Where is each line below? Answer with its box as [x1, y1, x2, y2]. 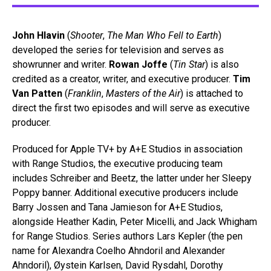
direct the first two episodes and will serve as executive [12, 102, 250, 114]
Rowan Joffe [109, 59, 168, 71]
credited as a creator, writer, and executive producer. [12, 73, 233, 85]
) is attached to [180, 88, 243, 100]
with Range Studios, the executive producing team [12, 158, 223, 170]
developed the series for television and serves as [12, 44, 224, 56]
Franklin [68, 88, 102, 100]
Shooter [70, 30, 103, 42]
